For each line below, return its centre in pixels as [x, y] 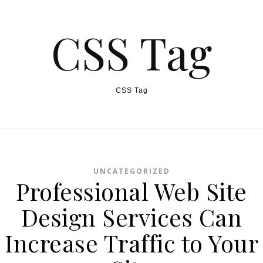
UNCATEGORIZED [131, 171]
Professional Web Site [131, 191]
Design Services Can [131, 217]
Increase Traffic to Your [131, 243]
